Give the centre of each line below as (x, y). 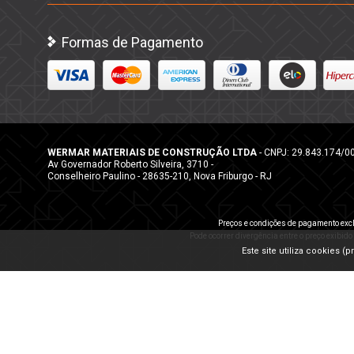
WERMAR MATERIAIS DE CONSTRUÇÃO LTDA (152, 153)
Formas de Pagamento (132, 42)
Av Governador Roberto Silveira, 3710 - (130, 164)
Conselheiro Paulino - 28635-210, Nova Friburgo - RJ (160, 176)
